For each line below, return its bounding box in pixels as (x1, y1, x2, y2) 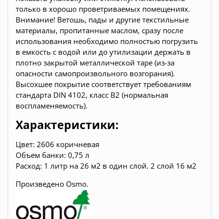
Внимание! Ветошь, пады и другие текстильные (16, 14, 189, 24)
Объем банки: (16, 150, 68, 160)
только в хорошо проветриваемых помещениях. (16, 3, 190, 14)
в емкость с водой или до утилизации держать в (16, 46, 191, 57)
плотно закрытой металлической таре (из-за (16, 57, 175, 67)
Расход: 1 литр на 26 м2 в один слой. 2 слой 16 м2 (16, 160, 197, 171)
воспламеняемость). (16, 100, 88, 110)
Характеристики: (16, 117, 119, 132)
